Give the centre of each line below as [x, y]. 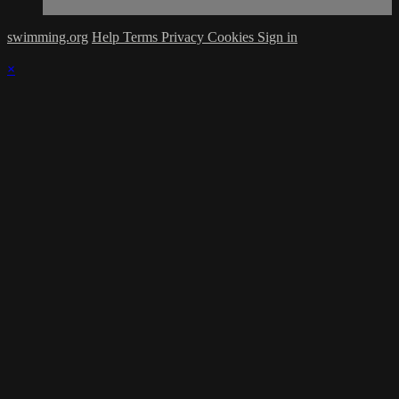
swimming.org [48, 37]
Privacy [184, 37]
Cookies [232, 37]
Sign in [277, 37]
